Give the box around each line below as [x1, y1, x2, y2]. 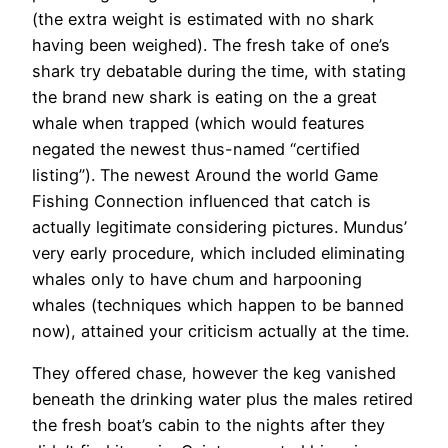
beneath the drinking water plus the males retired [32, 389, 413, 410]
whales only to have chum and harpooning [32, 269, 362, 290]
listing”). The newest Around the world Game [32, 165, 378, 186]
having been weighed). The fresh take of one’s [32, 35, 390, 56]
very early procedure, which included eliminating [32, 243, 405, 264]
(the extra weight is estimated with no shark [32, 9, 374, 30]
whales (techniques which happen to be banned [32, 295, 404, 316]
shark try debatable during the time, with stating [32, 61, 406, 82]
